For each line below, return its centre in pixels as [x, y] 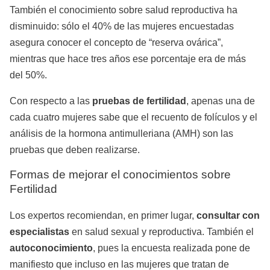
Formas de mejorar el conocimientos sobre [120, 175]
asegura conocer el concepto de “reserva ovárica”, [116, 43]
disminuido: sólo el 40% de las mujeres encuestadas [122, 27]
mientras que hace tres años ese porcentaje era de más [128, 59]
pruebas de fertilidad [139, 101]
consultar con [228, 215]
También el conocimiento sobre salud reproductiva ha [124, 10]
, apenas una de [221, 101]
